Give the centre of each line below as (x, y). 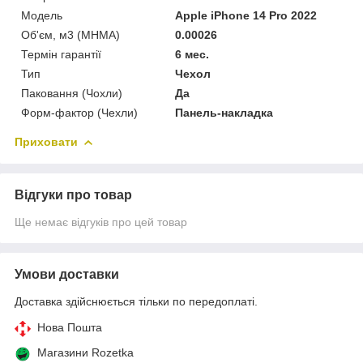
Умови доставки (67, 274)
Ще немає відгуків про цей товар (101, 222)
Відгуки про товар (73, 194)
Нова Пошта (70, 327)
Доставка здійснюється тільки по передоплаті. (136, 301)
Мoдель (42, 15)
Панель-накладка (224, 112)
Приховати (46, 141)
